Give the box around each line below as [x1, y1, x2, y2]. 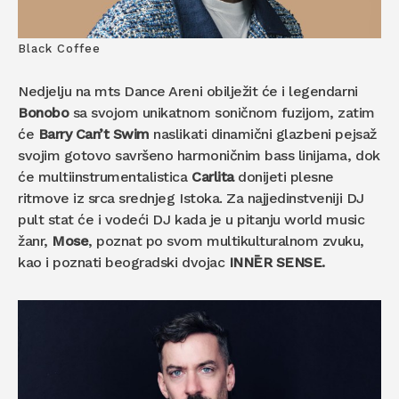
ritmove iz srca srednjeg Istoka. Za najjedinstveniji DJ [18, 189, 364, 207]
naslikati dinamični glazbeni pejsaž [149, 125, 377, 142]
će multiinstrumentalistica [18, 167, 192, 185]
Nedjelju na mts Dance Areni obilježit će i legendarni [18, 82, 358, 100]
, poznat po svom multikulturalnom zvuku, [88, 232, 365, 249]
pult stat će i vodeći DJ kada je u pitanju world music [18, 210, 365, 228]
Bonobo [18, 103, 69, 121]
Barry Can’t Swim [37, 125, 150, 142]
